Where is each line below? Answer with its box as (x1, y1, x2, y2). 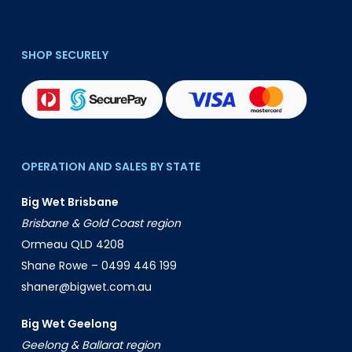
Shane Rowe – (20, 258, 101, 274)
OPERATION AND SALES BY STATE (20, 159, 200, 175)
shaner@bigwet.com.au (20, 279, 152, 295)
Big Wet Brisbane (20, 194, 119, 211)
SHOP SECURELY (20, 46, 108, 63)
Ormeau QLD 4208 (20, 236, 124, 253)
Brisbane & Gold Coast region (20, 215, 181, 232)
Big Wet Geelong (20, 316, 117, 332)
